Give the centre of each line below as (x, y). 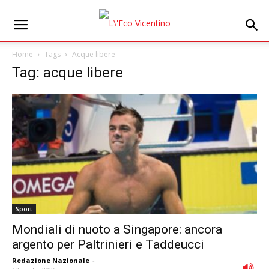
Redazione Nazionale (51, 261)
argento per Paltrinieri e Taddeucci (108, 245)
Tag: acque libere (68, 73)
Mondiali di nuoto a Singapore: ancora (117, 230)
